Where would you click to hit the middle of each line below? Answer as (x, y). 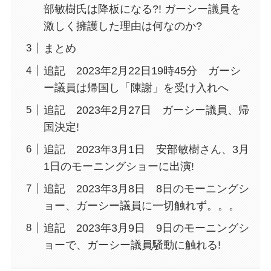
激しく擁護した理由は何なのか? (122, 26)
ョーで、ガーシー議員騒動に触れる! (132, 245)
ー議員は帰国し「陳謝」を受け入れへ (136, 87)
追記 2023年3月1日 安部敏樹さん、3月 (146, 149)
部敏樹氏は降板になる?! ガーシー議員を (142, 9)
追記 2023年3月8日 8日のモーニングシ (146, 188)
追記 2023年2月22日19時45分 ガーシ (142, 70)
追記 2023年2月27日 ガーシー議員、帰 (146, 110)
